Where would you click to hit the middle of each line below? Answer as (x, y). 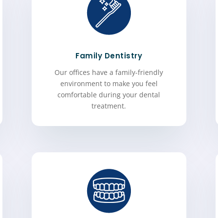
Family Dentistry (109, 56)
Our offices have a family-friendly (109, 73)
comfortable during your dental (109, 95)
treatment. (109, 106)
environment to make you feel (109, 84)
